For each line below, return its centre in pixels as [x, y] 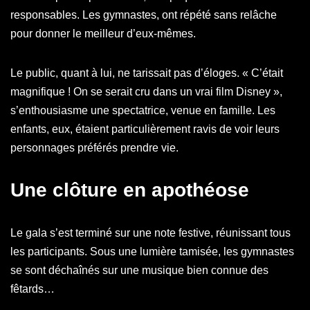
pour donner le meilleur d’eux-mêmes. [103, 34]
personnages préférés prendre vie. [94, 148]
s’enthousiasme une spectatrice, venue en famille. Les [143, 110]
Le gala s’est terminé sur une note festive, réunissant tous [151, 233]
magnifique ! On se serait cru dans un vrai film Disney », [146, 92]
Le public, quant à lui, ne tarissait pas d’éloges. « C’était [147, 73]
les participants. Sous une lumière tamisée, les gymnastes [152, 252]
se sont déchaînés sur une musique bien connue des [139, 270]
